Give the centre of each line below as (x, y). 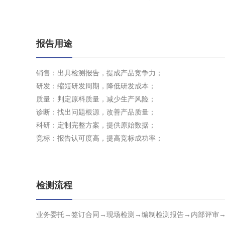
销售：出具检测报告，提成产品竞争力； (99, 73)
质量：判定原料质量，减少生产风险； (96, 99)
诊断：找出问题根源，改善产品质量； (96, 112)
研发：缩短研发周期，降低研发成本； (96, 86)
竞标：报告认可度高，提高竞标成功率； (99, 138)
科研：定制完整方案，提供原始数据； (96, 125)
